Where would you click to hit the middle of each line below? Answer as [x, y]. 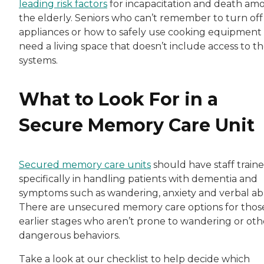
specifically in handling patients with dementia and [138, 179]
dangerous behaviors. [71, 235]
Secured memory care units [85, 164]
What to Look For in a [118, 99]
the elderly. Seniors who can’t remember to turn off [141, 18]
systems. [38, 60]
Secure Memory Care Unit [137, 125]
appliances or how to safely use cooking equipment [140, 32]
